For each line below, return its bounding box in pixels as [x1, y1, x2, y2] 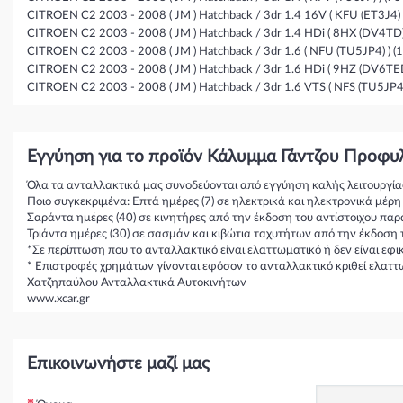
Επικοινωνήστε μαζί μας [27, 355, 210, 373]
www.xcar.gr [27, 293, 90, 306]
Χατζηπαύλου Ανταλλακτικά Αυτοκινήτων [27, 277, 246, 290]
